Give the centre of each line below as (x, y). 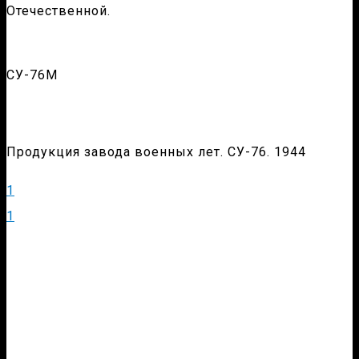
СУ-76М (32, 75)
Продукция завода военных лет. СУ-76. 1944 (156, 152)
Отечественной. (58, 11)
